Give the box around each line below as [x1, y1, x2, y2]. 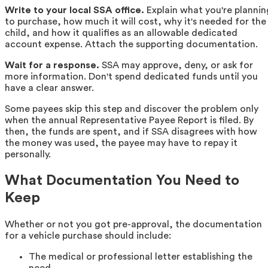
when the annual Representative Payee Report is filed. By [5, 115, 254, 125]
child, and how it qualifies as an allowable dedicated [5, 28, 237, 38]
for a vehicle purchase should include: [5, 230, 171, 240]
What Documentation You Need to [5, 173, 239, 188]
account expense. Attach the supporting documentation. [5, 39, 258, 49]
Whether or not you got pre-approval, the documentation [5, 219, 262, 229]
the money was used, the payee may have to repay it [5, 138, 237, 148]
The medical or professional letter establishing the [29, 251, 252, 261]
